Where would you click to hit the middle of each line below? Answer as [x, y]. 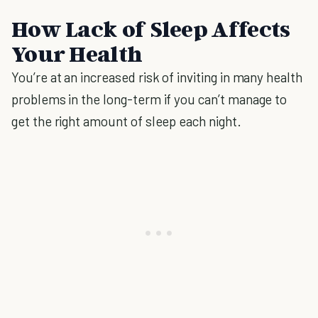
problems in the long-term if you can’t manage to [149, 99]
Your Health [77, 53]
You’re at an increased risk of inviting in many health [157, 77]
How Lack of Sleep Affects [151, 28]
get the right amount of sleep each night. [126, 121]
